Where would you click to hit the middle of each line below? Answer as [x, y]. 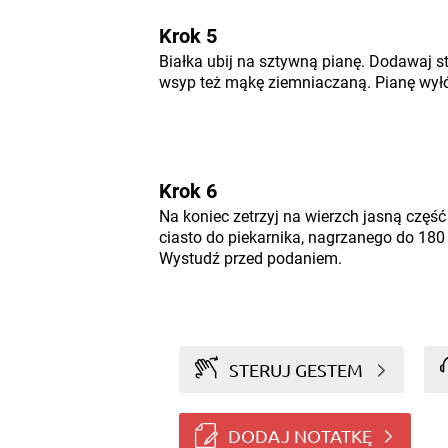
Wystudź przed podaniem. [250, 258]
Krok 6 [187, 191]
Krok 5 [187, 36]
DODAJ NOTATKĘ [299, 435]
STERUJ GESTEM [296, 369]
